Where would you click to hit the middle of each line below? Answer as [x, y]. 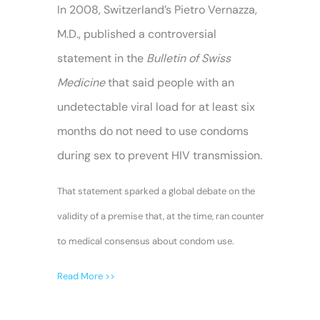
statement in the [102, 58]
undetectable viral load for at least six [156, 107]
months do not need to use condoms [153, 131]
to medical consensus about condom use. [146, 241]
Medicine [81, 82]
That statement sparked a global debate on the [156, 191]
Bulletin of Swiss [189, 58]
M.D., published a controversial [137, 34]
